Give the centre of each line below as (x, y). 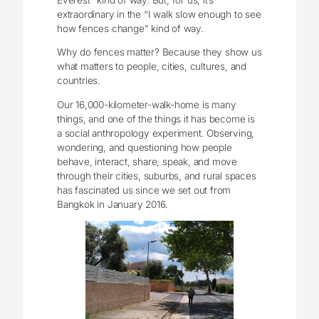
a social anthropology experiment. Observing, (156, 133)
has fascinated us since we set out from (144, 190)
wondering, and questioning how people (145, 147)
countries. (79, 81)
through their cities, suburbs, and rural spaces (157, 176)
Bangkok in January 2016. (113, 204)
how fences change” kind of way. (130, 28)
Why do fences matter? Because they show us (159, 52)
